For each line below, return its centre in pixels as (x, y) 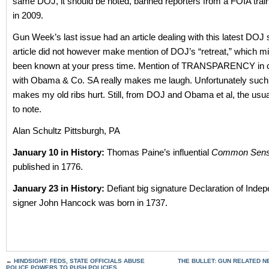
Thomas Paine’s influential (159, 152)
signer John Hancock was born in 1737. (90, 203)
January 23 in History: (60, 188)
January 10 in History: (60, 152)
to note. (27, 109)
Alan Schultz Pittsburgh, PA (66, 131)
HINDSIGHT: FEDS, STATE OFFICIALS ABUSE (79, 261)
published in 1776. (48, 167)
